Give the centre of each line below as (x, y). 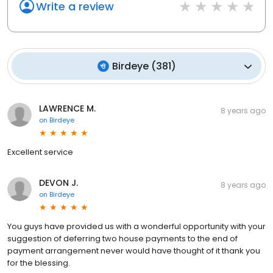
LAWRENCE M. (67, 108)
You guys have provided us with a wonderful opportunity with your (136, 226)
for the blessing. (39, 263)
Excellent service (40, 152)
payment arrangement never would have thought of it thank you (134, 251)
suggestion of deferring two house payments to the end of (122, 239)
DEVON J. (58, 183)
